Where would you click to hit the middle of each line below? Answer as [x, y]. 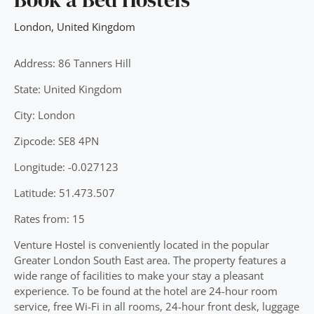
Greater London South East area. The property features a [150, 260]
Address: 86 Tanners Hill [73, 63]
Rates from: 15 [49, 219]
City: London [45, 115]
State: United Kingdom [68, 89]
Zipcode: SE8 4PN [56, 141]
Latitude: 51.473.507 [64, 193]
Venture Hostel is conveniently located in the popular [142, 245]
